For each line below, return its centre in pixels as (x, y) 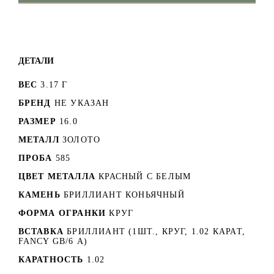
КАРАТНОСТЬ (51, 259)
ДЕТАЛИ (36, 60)
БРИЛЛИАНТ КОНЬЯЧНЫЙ (124, 194)
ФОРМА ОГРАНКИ (62, 213)
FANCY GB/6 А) (53, 241)
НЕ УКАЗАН (82, 103)
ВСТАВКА (41, 231)
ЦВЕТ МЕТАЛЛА (57, 176)
